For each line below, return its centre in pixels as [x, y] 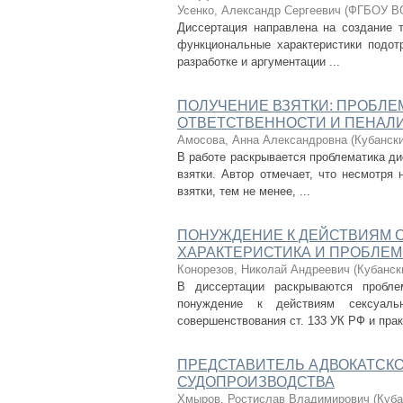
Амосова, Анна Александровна [262, 140]
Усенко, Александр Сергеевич [259, 10]
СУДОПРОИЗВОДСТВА [256, 382]
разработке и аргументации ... [259, 62]
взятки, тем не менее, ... [244, 191]
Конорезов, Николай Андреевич [264, 269]
